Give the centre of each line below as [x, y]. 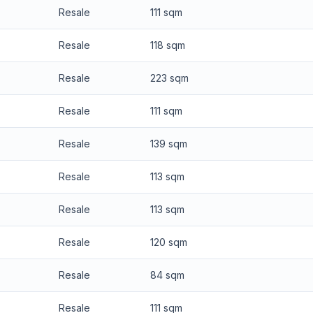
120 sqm [168, 242]
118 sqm [167, 45]
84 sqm [167, 275]
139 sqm [168, 143]
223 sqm [169, 78]
